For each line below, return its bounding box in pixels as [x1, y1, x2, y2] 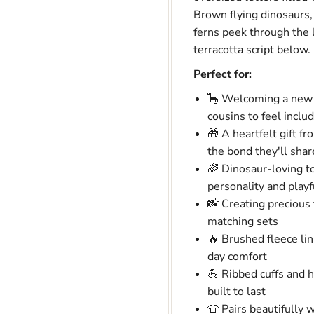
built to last [207, 284, 266, 300]
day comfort [207, 249, 267, 265]
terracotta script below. [193, 42, 310, 58]
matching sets [207, 214, 278, 230]
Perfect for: [193, 67, 252, 83]
